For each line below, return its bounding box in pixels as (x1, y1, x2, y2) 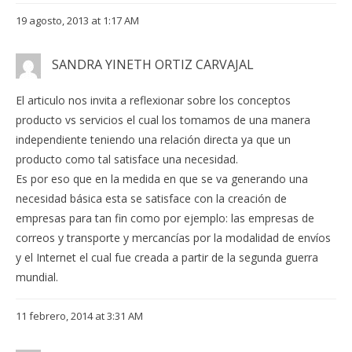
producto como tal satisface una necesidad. (16, 152, 238, 167)
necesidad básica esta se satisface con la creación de (16, 191, 287, 207)
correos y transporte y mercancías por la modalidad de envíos (16, 230, 331, 246)
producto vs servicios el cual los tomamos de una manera (16, 112, 310, 128)
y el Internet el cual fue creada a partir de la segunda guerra (16, 250, 318, 266)
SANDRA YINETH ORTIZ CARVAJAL (52, 56, 254, 74)
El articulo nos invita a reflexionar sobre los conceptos (16, 93, 291, 108)
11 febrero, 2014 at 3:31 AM (16, 309, 143, 324)
